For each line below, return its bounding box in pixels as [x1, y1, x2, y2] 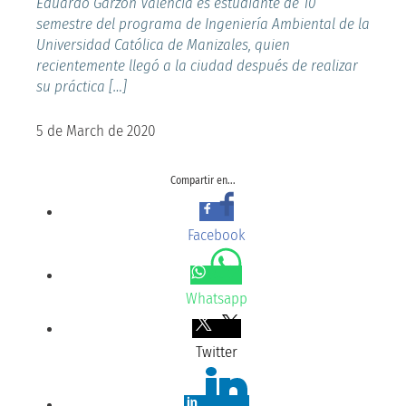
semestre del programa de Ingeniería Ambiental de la [36, 14, 370, 34]
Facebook [187, 225, 246, 245]
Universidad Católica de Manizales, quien [36, 34, 290, 54]
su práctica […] [36, 76, 127, 96]
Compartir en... [170, 173, 236, 187]
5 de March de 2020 [36, 121, 156, 140]
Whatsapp [185, 288, 247, 308]
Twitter [195, 342, 237, 362]
